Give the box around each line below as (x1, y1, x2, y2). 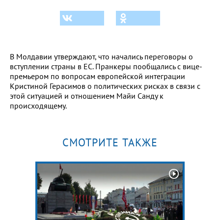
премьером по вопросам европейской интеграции (10, 71, 185, 81)
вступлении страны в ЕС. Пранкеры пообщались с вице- (10, 61, 202, 71)
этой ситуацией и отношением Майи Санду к (10, 90, 164, 101)
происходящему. (10, 100, 67, 110)
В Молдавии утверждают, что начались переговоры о (10, 51, 193, 61)
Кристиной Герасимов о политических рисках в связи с (10, 81, 200, 91)
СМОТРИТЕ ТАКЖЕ (62, 135, 158, 149)
